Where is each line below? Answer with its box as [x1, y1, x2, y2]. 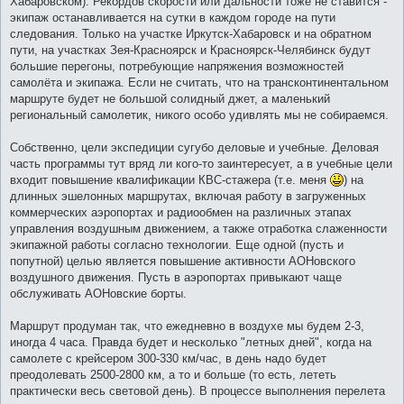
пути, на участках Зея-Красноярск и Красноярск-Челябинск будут [10, 42, 371, 57]
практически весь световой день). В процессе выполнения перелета [10, 383, 385, 398]
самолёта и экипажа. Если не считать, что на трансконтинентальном [10, 75, 389, 89]
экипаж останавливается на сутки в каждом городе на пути [10, 10, 335, 24]
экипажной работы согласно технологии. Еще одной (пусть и [10, 237, 344, 252]
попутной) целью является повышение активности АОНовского [10, 253, 355, 268]
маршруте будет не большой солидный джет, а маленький [10, 91, 330, 106]
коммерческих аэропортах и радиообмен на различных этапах [10, 205, 352, 219]
